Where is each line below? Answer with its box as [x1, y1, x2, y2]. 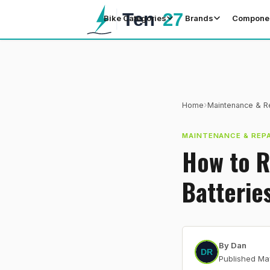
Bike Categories [103, 13, 166, 23]
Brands [185, 13, 214, 23]
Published [219, 254, 258, 263]
